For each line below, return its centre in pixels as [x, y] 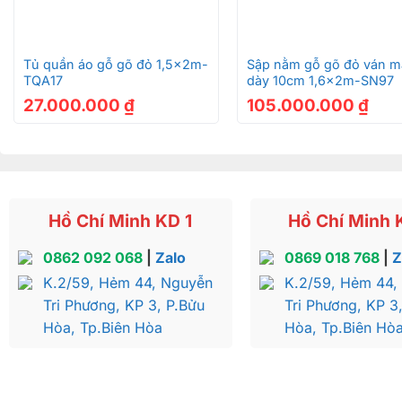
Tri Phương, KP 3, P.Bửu [123, 305]
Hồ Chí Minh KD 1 [121, 221]
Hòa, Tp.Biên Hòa [102, 327]
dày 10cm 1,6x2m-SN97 [321, 80]
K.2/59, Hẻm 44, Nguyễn [127, 282]
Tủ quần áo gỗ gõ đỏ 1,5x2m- [115, 64]
